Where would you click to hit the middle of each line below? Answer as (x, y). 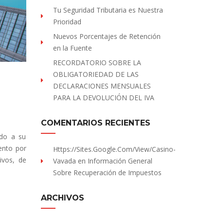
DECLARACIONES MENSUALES (102, 86)
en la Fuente (72, 48)
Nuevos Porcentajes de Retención (107, 36)
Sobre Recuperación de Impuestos (107, 173)
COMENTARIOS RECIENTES (95, 123)
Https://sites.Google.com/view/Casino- (114, 149)
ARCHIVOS (62, 198)
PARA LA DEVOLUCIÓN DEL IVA (103, 98)
